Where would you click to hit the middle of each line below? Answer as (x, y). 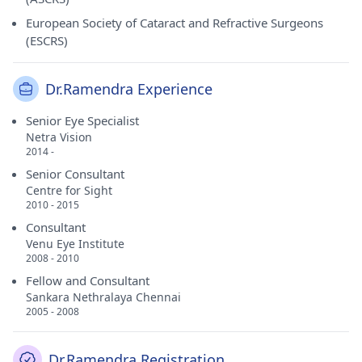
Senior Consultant (75, 174)
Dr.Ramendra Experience (129, 89)
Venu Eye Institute (75, 244)
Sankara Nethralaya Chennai (103, 297)
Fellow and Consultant (88, 280)
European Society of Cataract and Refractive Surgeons (175, 23)
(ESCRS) (47, 40)
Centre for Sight (69, 190)
